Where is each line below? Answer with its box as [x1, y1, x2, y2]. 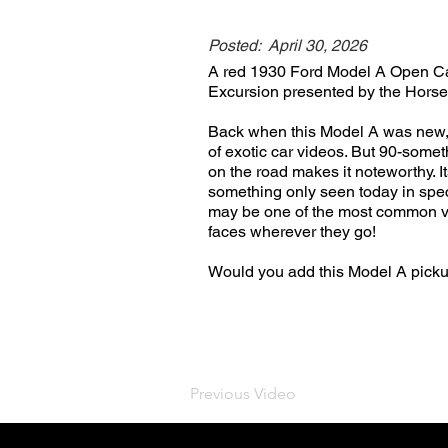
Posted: [208, 36, 261, 55]
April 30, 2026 [268, 36, 367, 55]
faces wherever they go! [208, 222, 376, 241]
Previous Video [190, 384, 296, 403]
